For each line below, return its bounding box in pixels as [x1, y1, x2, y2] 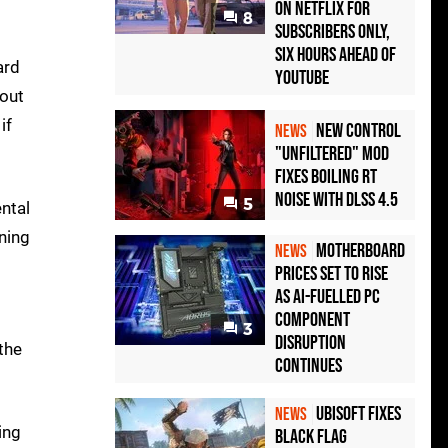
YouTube [275, 66, 329, 91]
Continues [275, 354, 342, 379]
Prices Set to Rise [275, 262, 388, 287]
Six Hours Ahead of [275, 43, 396, 68]
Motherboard [316, 239, 405, 264]
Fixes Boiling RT [275, 165, 377, 190]
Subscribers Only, [275, 20, 390, 45]
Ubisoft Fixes [316, 402, 401, 427]
